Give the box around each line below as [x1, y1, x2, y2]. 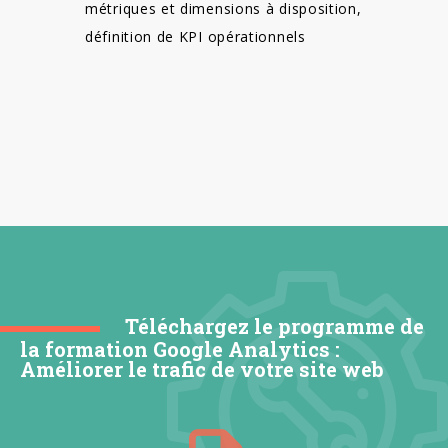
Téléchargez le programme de [125, 313, 424, 340]
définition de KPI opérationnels [85, 27, 306, 47]
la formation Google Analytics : [20, 336, 340, 363]
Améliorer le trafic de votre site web [20, 356, 384, 383]
